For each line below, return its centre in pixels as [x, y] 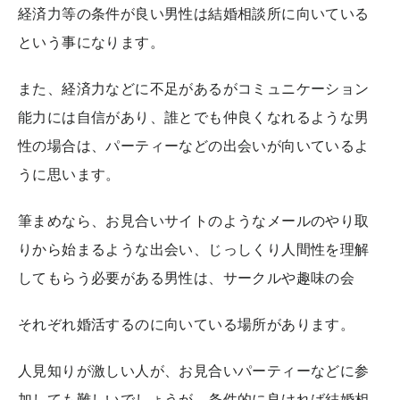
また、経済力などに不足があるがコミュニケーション [194, 88]
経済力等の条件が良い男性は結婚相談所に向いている [194, 13]
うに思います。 [69, 174]
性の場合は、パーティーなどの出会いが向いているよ [194, 145]
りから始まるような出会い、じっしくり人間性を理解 [194, 249]
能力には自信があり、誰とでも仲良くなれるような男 [194, 117]
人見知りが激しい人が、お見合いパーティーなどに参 [194, 370]
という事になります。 [91, 42]
